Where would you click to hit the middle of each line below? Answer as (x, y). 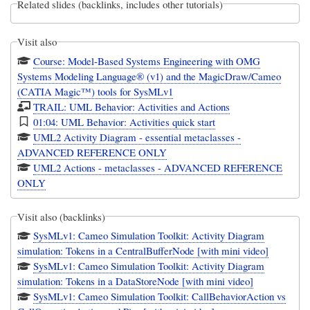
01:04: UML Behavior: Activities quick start (125, 121)
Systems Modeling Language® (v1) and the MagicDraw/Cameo (149, 76)
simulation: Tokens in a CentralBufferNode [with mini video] (143, 251)
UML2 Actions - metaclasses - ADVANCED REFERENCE (158, 167)
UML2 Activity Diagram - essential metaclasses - (137, 137)
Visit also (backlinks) (62, 216)
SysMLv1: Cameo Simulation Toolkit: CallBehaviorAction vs (160, 297)
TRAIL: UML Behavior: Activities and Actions (132, 106)
